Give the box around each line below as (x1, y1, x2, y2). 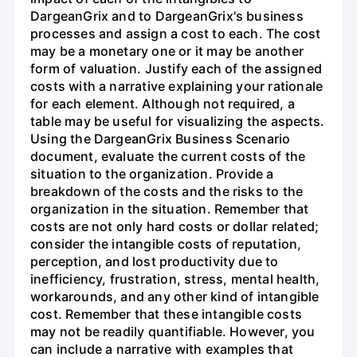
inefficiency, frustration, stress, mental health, (30, 270, 320, 287)
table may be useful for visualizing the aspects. (30, 112, 325, 129)
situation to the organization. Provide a (30, 165, 274, 182)
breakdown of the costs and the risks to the (30, 182, 304, 199)
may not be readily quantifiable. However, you (30, 323, 316, 339)
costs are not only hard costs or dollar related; (30, 218, 320, 234)
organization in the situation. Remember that (30, 200, 309, 217)
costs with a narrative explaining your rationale (30, 77, 324, 94)
